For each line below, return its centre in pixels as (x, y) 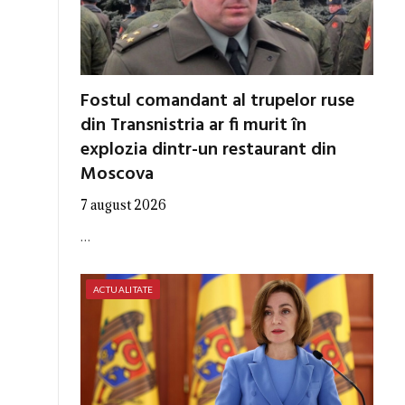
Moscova (117, 175)
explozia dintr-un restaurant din (208, 151)
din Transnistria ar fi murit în (193, 126)
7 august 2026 (123, 205)
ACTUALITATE (123, 290)
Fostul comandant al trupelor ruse (217, 102)
